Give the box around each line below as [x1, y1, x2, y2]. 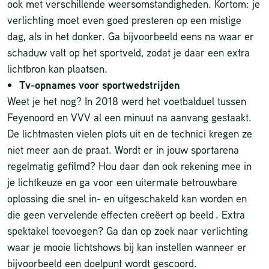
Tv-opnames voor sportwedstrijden [19, 77, 180, 93]
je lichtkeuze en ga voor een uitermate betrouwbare [7, 175, 237, 190]
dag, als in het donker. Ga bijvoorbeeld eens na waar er [7, 29, 254, 44]
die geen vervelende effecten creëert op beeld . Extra [7, 207, 245, 222]
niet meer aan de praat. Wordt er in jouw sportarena [7, 142, 239, 157]
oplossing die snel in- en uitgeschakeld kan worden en [7, 191, 247, 206]
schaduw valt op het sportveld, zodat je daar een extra [7, 45, 250, 60]
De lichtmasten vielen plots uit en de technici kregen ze [7, 126, 252, 141]
